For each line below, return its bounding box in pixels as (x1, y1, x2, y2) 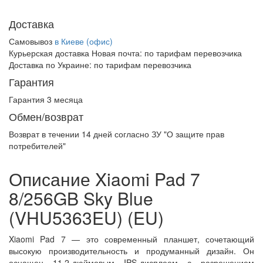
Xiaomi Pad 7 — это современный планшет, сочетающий (9, 233, 254, 245)
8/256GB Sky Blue (9, 186, 153, 211)
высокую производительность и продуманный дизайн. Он (9, 245, 254, 257)
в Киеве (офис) (55, 35, 113, 47)
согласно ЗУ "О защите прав (112, 128, 224, 140)
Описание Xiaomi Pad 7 (9, 166, 200, 191)
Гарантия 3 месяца (9, 93, 83, 105)
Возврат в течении (9, 128, 82, 140)
